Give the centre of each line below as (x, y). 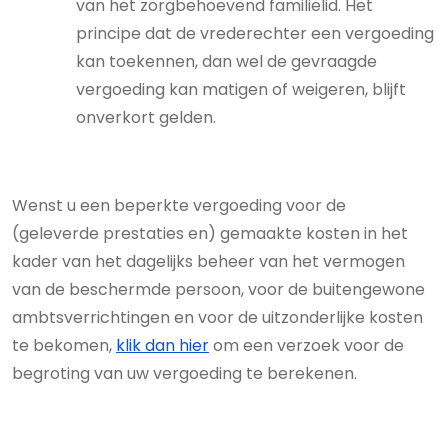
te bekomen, (64, 345)
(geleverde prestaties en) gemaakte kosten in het (210, 233)
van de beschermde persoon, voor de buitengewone (218, 289)
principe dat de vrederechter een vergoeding (255, 33)
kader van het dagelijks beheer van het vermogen (208, 261)
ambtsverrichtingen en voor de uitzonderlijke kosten (217, 317)
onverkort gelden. (146, 117)
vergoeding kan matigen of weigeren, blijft (241, 89)
